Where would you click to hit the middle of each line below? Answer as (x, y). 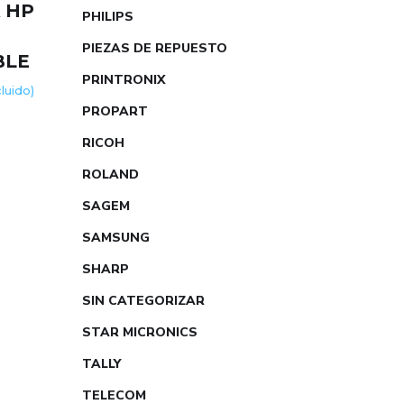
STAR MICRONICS (140, 332)
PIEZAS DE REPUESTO (155, 48)
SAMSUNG (116, 238)
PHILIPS (108, 17)
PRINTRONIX (124, 80)
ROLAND (110, 174)
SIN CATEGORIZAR (143, 301)
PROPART (115, 111)
